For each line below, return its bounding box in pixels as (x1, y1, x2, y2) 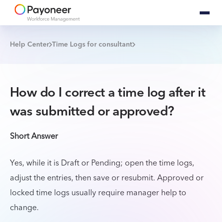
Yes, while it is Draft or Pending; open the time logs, (10, 156, 194, 170)
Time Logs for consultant (52, 39, 132, 51)
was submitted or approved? (10, 101, 174, 123)
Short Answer (10, 129, 58, 143)
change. (10, 201, 39, 215)
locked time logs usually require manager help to (10, 186, 186, 200)
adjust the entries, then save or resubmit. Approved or (10, 171, 204, 185)
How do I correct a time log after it (10, 82, 206, 104)
